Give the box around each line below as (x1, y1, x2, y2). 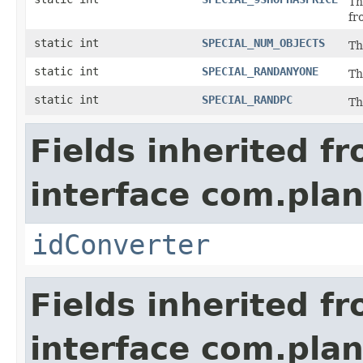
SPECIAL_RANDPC (202, 93, 293, 106)
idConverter (32, 228, 210, 261)
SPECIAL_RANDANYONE (202, 65, 318, 78)
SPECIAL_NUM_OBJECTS (202, 36, 325, 49)
